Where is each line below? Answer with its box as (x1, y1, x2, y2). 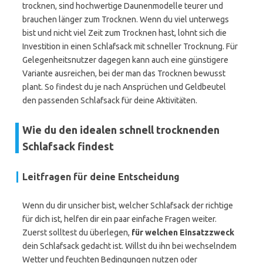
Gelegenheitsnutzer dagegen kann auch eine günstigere (22, 55, 228, 65)
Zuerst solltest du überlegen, (22, 228, 131, 237)
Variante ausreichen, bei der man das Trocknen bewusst (22, 69, 225, 78)
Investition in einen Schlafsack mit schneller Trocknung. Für (22, 42, 238, 51)
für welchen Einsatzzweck (131, 228, 234, 237)
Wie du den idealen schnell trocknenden (22, 124, 220, 136)
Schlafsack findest (22, 140, 114, 152)
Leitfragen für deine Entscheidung (22, 171, 180, 182)
